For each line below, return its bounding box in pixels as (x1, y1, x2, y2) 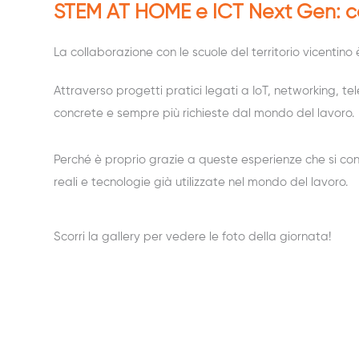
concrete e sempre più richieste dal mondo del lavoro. (54, 107, 354, 119)
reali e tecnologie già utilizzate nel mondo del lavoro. (54, 175, 348, 188)
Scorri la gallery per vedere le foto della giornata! (54, 230, 331, 243)
